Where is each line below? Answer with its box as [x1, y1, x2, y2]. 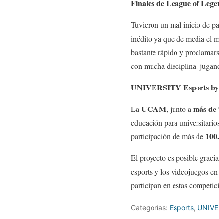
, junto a [166, 104, 193, 114]
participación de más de [131, 131, 205, 142]
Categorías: [131, 203, 170, 212]
